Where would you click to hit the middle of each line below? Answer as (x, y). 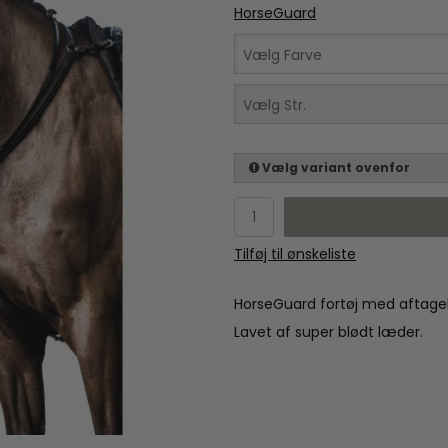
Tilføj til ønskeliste (295, 254)
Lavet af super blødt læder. (328, 332)
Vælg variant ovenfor (334, 168)
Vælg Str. (274, 105)
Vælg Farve (282, 55)
